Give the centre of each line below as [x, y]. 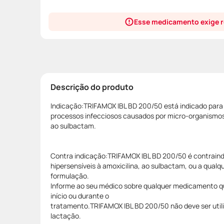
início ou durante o [80, 195]
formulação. [70, 175]
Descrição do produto [92, 87]
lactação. [66, 215]
